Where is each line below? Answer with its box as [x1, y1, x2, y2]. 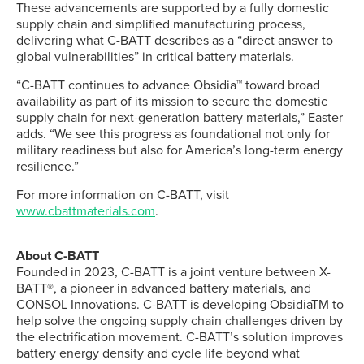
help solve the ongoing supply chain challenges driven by [16, 313, 343, 329]
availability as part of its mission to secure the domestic [16, 93, 327, 110]
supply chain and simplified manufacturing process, [16, 16, 305, 32]
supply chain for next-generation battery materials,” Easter [16, 110, 343, 126]
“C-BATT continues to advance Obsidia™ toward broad [16, 77, 320, 93]
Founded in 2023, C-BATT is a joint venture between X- [16, 264, 331, 280]
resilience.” [16, 158, 79, 175]
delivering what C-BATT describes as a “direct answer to [16, 32, 333, 49]
